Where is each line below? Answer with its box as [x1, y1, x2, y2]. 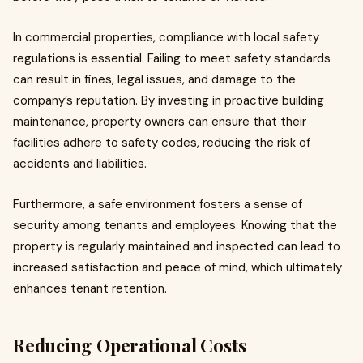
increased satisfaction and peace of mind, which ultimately [13, 259, 342, 275]
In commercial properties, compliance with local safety [13, 29, 319, 45]
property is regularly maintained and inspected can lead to [13, 238, 340, 254]
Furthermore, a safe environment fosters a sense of [13, 196, 302, 212]
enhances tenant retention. [13, 280, 167, 297]
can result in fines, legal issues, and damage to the [13, 71, 296, 88]
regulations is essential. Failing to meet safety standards [13, 50, 331, 66]
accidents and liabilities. [13, 156, 147, 172]
